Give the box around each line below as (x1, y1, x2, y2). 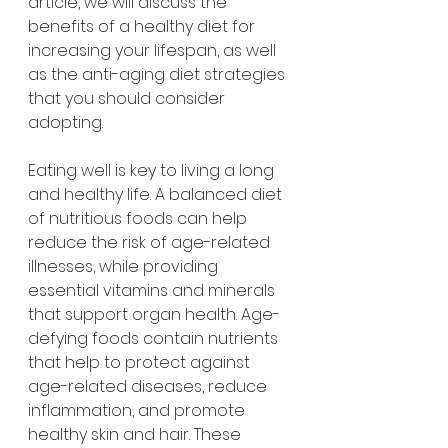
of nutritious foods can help (28, 207, 251, 230)
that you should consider (28, 87, 229, 110)
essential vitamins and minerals (28, 279, 279, 302)
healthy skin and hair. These (28, 423, 245, 446)
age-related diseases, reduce (28, 375, 271, 398)
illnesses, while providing (28, 255, 222, 278)
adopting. (28, 111, 103, 134)
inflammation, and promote (28, 399, 249, 422)
